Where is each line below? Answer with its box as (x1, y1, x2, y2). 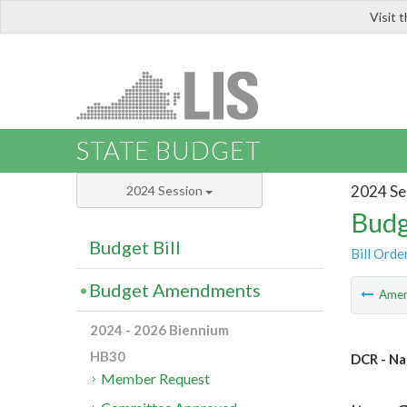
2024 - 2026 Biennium (90, 322, 229, 339)
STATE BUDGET (76, 135, 261, 166)
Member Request (101, 370, 211, 388)
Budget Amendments (89, 279, 261, 302)
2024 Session (126, 183, 205, 199)
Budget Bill (89, 236, 181, 259)
